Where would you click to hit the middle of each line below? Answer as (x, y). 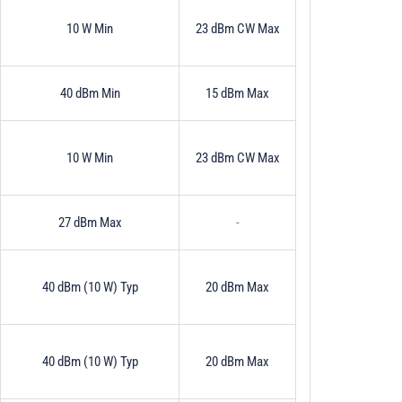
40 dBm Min (90, 93)
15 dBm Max (237, 93)
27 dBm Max (90, 222)
